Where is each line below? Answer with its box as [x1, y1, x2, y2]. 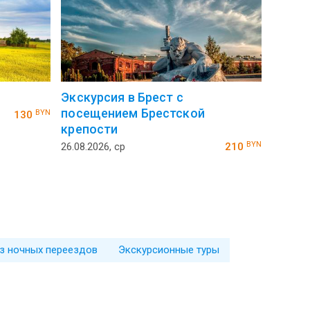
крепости [61, 122, 118, 137]
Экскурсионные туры [118, 244, 219, 257]
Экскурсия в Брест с [61, 90, 183, 105]
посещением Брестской [61, 106, 205, 121]
